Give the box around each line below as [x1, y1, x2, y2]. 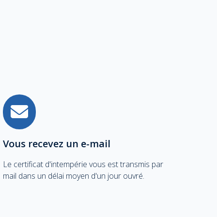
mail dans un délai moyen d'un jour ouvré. [3, 170, 144, 182]
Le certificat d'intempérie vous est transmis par [3, 159, 163, 170]
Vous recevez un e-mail [3, 137, 110, 151]
